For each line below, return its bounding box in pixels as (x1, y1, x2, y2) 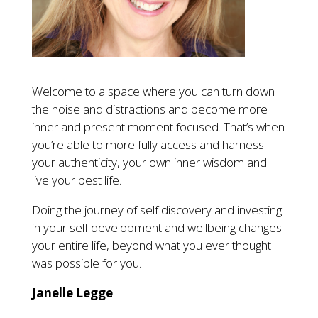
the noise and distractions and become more (31, 101, 268, 118)
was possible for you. (31, 255, 141, 272)
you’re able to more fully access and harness (31, 136, 264, 153)
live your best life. (31, 172, 121, 189)
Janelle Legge (31, 285, 113, 302)
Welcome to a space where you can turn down (31, 83, 275, 100)
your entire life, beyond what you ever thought (31, 237, 271, 254)
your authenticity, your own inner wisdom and (31, 154, 267, 171)
